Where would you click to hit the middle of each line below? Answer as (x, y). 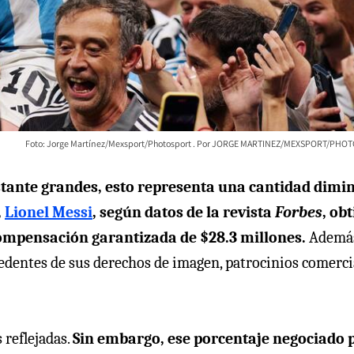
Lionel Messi (49, 212)
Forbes (299, 212)
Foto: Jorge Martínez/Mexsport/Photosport (109, 143)
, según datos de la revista (184, 212)
